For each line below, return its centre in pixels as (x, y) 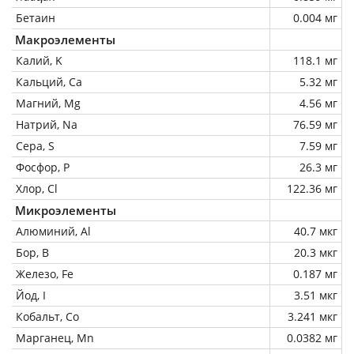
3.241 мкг (313, 316)
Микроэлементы (66, 210)
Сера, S (35, 145)
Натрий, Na (47, 124)
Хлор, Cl (37, 188)
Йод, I (31, 295)
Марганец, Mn (55, 337)
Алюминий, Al (53, 231)
